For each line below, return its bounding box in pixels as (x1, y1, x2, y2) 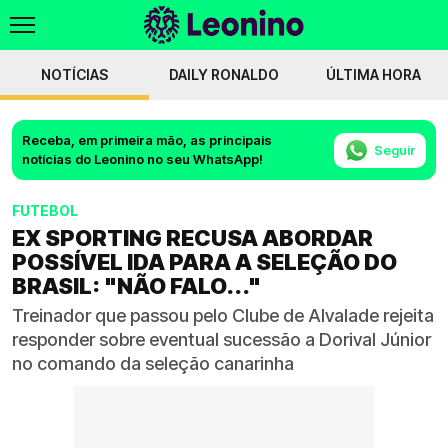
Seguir (374, 141, 416, 158)
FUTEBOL (12, 202, 78, 219)
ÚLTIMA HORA (325, 66, 421, 83)
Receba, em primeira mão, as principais (22, 132, 272, 148)
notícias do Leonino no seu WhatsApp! (22, 151, 263, 167)
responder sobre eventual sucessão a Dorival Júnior (12, 329, 431, 350)
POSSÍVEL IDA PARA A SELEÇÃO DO (12, 249, 397, 275)
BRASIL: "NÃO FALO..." (12, 273, 261, 299)
